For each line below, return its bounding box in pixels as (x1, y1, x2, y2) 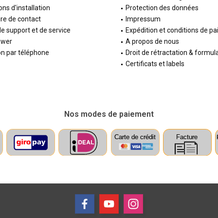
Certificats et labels (126, 60, 184, 68)
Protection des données (126, 4, 199, 12)
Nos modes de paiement (64, 109, 154, 119)
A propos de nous (126, 37, 179, 46)
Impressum (126, 15, 161, 23)
